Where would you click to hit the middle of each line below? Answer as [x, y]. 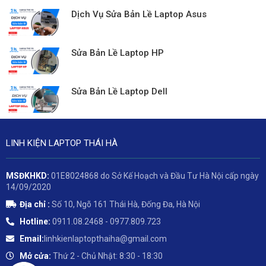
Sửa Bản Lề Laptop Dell [119, 92]
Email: [31, 239]
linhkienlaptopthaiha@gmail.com [105, 239]
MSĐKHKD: [28, 176]
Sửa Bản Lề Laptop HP [118, 53]
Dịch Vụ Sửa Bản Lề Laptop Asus [139, 15]
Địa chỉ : [35, 205]
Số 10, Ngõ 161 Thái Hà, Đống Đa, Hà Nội [126, 205]
